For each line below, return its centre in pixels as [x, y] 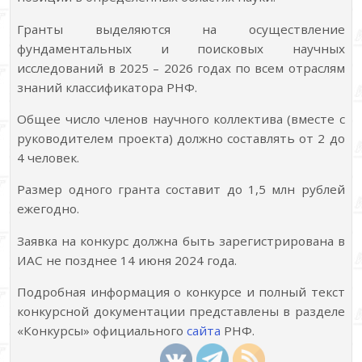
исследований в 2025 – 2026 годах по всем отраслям [181, 67]
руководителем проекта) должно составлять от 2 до [181, 138]
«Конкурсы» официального [102, 330]
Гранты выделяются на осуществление [181, 29]
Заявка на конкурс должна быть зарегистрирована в [181, 240]
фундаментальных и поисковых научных [181, 48]
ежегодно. [48, 209]
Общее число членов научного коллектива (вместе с [181, 118]
